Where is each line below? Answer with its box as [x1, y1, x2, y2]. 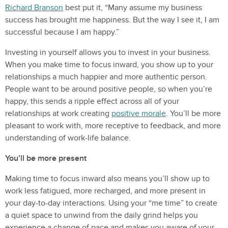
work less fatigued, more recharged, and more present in [5, 186, 206, 196]
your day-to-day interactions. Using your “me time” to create [5, 198, 217, 208]
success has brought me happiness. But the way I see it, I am [5, 15, 219, 25]
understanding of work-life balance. [5, 133, 131, 143]
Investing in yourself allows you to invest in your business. [5, 47, 211, 58]
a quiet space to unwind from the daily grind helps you [5, 210, 198, 220]
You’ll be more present [5, 153, 87, 163]
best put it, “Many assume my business [63, 3, 202, 13]
